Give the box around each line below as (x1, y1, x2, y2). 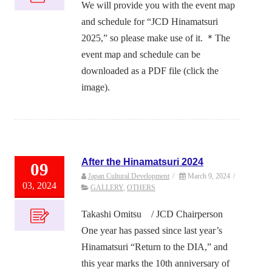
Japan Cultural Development (88, 172, 169, 180)
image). (81, 82, 110, 93)
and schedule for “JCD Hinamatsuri (81, 16, 218, 27)
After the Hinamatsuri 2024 (81, 157, 203, 168)
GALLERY (90, 184, 123, 192)
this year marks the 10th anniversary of (81, 258, 229, 269)
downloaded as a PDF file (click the (81, 66, 219, 76)
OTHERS (127, 184, 155, 192)
